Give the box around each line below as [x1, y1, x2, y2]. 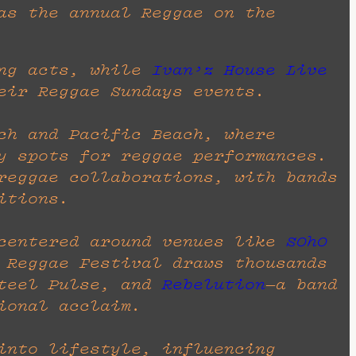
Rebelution [162, 274, 265, 295]
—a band [265, 274, 338, 295]
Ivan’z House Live [152, 60, 327, 80]
